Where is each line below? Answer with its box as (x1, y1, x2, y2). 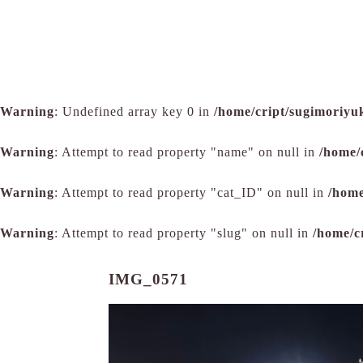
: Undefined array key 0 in (54, 105, 214, 118)
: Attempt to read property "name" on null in (54, 145, 319, 159)
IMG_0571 (109, 271, 189, 288)
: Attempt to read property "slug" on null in (54, 226, 313, 240)
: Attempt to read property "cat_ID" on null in (54, 186, 328, 199)
